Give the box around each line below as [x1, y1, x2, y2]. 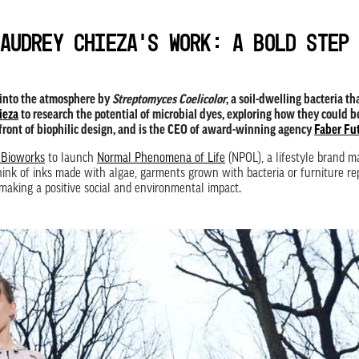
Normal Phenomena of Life [97, 152, 225, 166]
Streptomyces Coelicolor [112, 94, 226, 107]
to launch [45, 152, 97, 166]
